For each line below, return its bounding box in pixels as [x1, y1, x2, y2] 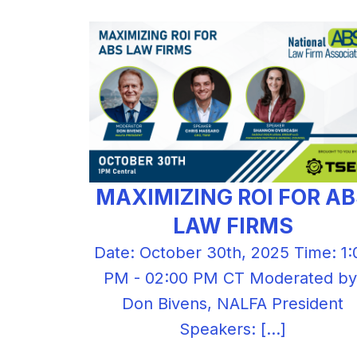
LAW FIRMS [172, 213, 293, 239]
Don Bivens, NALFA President [122, 294, 343, 314]
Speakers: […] [179, 320, 286, 339]
